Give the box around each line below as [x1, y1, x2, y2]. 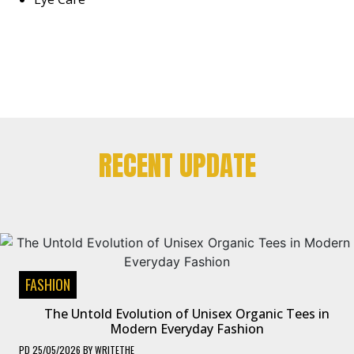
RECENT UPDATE [98, 144, 256, 186]
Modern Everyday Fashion [109, 319, 264, 337]
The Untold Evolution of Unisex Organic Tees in [43, 304, 330, 322]
